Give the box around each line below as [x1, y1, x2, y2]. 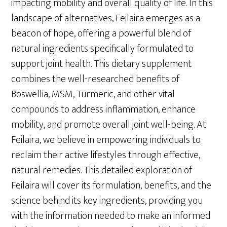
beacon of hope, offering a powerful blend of [11, 24, 192, 42]
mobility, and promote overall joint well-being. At [11, 116, 207, 133]
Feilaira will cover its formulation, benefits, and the [11, 176, 212, 194]
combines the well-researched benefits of [11, 70, 180, 88]
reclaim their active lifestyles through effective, [11, 146, 201, 164]
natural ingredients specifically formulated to [11, 40, 194, 57]
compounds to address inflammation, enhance [11, 100, 196, 118]
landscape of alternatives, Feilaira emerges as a [11, 9, 201, 27]
